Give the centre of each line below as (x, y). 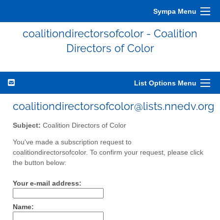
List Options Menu (165, 83)
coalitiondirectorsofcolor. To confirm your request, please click (108, 153)
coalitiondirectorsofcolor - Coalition (110, 33)
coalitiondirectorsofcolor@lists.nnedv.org (113, 106)
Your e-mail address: (47, 184)
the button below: (40, 163)
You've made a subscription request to (72, 142)
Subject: (27, 125)
